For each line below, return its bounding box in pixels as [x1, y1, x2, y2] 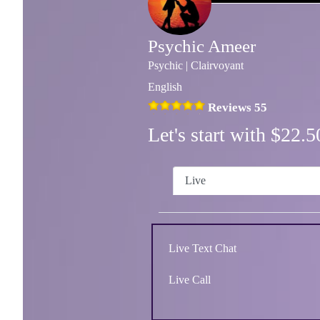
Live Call [169, 273, 211, 286]
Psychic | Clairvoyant [148, 59, 244, 72]
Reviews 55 [208, 101, 267, 115]
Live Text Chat [169, 241, 236, 254]
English [148, 81, 182, 94]
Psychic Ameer [148, 36, 256, 56]
